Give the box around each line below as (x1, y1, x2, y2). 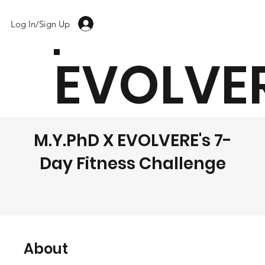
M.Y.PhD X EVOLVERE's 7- (33, 129, 232, 153)
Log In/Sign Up (11, 18, 70, 30)
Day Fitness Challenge (39, 152, 226, 176)
